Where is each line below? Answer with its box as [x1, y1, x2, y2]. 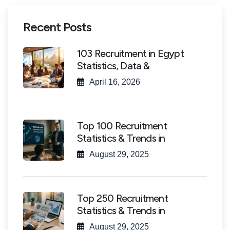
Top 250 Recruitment [77, 192, 168, 204]
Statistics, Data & [77, 60, 150, 72]
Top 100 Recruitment [77, 120, 167, 132]
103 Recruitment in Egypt [77, 47, 184, 60]
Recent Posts [23, 20, 92, 34]
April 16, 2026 [89, 78, 140, 86]
